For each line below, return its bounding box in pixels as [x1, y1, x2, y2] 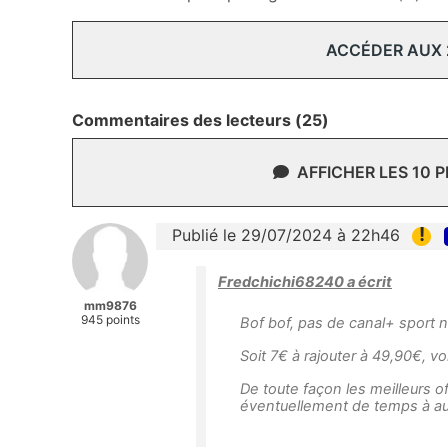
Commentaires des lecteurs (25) [72, 109, 329, 130]
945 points [80, 311, 140, 327]
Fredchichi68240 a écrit [218, 272, 392, 291]
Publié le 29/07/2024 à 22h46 [172, 224, 400, 245]
